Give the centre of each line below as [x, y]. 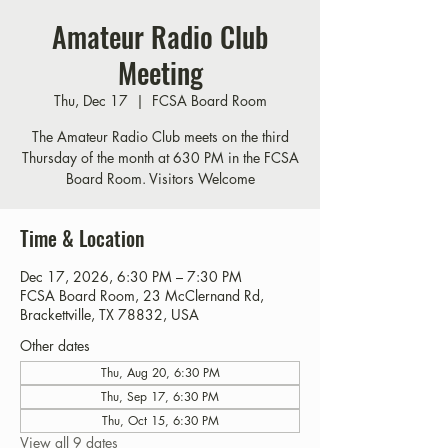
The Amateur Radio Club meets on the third [160, 136]
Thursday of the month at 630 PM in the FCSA [160, 157]
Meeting [160, 72]
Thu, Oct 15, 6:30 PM [160, 420]
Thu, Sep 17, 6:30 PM [160, 396]
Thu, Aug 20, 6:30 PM [160, 372]
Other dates [55, 345]
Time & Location [82, 238]
